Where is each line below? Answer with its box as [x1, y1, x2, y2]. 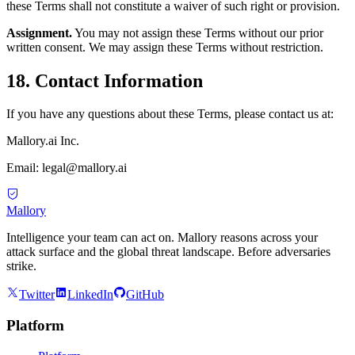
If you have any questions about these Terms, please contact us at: [6, 107, 334, 121]
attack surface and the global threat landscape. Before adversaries [6, 245, 330, 259]
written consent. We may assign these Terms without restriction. [6, 40, 323, 54]
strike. [6, 259, 36, 273]
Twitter [19, 288, 55, 302]
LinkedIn [67, 288, 113, 302]
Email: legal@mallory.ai [6, 161, 127, 175]
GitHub [126, 288, 164, 302]
